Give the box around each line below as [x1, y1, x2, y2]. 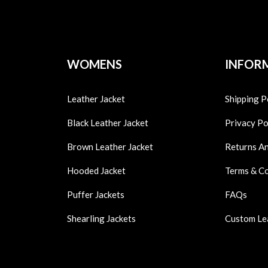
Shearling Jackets [66, 213, 136, 224]
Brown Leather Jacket [66, 141, 153, 153]
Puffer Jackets [66, 189, 124, 200]
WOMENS [66, 57, 122, 72]
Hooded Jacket [66, 165, 126, 176]
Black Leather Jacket [66, 117, 148, 129]
